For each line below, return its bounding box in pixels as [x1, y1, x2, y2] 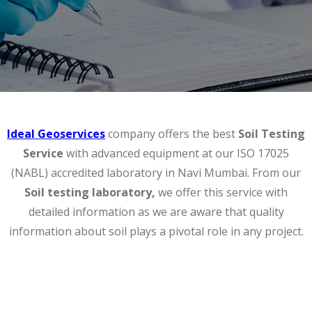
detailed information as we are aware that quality [28, 203, 284, 219]
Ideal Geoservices [7, 125, 105, 141]
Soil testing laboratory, [24, 184, 155, 200]
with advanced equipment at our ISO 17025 [63, 145, 289, 161]
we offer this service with [155, 184, 288, 200]
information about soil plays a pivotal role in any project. [8, 223, 304, 239]
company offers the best [105, 125, 238, 141]
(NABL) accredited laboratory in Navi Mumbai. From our [11, 164, 301, 180]
